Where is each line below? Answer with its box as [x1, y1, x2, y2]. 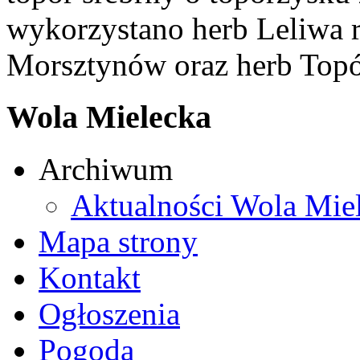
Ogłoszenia [39, 296, 180, 331]
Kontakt [39, 260, 141, 295]
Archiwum [39, 151, 173, 186]
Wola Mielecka [6, 99, 211, 136]
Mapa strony [39, 223, 198, 259]
